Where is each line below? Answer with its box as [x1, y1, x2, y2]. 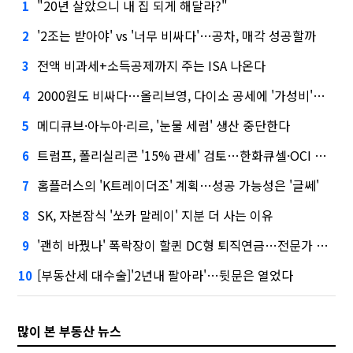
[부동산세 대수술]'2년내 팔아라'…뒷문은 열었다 [37, 265, 294, 284]
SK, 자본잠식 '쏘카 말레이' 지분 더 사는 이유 [37, 205, 274, 225]
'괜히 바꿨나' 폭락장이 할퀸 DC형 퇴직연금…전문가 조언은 [37, 235, 317, 255]
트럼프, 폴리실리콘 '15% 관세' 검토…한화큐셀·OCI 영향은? [37, 145, 315, 165]
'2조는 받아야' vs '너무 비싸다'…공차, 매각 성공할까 [37, 25, 317, 45]
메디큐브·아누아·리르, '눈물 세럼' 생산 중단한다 [37, 115, 291, 135]
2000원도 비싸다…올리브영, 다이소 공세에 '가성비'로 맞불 [37, 85, 314, 105]
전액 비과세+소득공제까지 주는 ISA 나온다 [37, 55, 266, 75]
